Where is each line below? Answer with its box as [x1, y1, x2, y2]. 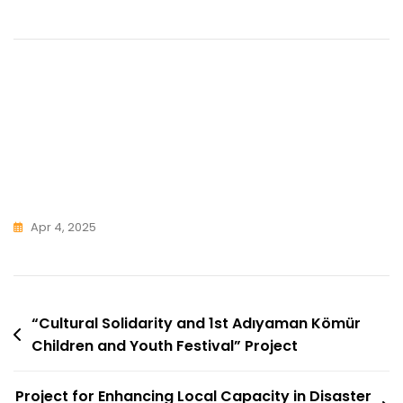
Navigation [13, 337, 122, 366]
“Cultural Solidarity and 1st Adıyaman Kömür [31, 313, 361, 335]
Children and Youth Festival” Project [31, 336, 298, 357]
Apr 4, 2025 [31, 219, 96, 237]
